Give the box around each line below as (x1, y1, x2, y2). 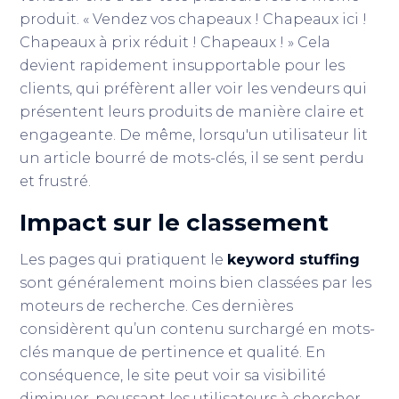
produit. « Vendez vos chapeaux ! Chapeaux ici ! (20, 11, 368, 28)
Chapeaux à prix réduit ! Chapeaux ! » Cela (20, 34, 331, 51)
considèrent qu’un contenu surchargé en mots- (20, 321, 376, 338)
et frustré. (20, 173, 92, 190)
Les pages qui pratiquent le (20, 251, 228, 268)
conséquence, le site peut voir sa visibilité (20, 367, 327, 384)
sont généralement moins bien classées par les (20, 274, 372, 291)
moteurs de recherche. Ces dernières (20, 297, 294, 314)
